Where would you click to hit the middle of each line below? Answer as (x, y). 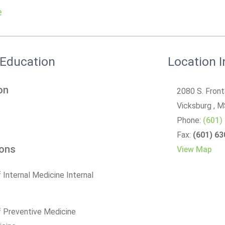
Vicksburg (195, 106)
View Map (195, 149)
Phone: (190, 120)
